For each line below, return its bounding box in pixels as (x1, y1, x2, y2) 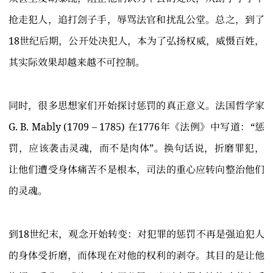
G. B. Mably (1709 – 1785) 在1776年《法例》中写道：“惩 (9, 120, 264, 134)
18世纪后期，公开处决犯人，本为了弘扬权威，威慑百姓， (9, 34, 264, 48)
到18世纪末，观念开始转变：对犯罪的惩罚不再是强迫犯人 (9, 227, 264, 241)
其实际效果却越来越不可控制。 (9, 55, 145, 69)
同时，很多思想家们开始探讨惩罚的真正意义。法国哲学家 (9, 99, 264, 113)
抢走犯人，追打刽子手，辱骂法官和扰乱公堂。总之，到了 (9, 13, 264, 27)
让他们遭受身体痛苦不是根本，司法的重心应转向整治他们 (9, 163, 264, 177)
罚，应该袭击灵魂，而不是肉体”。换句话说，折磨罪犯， (9, 141, 264, 155)
